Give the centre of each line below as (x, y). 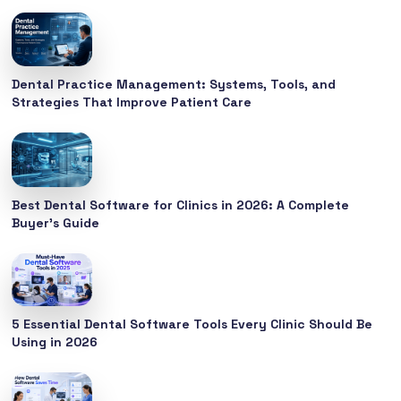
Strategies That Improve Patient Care (132, 102)
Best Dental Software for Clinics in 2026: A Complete (181, 205)
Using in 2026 (55, 342)
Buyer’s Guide (56, 222)
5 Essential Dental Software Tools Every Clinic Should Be (192, 324)
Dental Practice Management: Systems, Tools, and (174, 85)
